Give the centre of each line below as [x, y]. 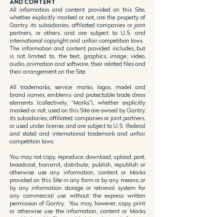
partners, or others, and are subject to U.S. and [77, 33]
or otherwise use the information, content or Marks [77, 211]
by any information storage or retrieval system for [77, 188]
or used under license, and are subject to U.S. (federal [77, 126]
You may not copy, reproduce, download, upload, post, [77, 157]
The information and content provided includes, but [77, 48]
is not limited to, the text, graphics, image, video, [77, 56]
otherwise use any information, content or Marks [77, 172]
